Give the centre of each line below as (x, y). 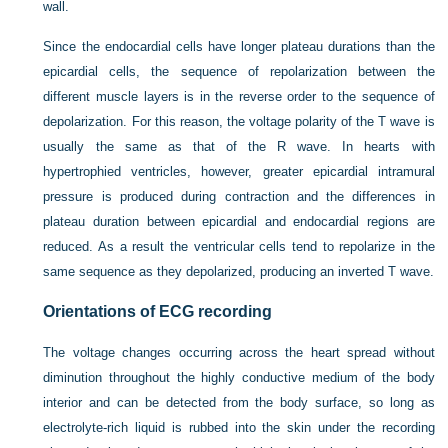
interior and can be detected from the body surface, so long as (239, 402)
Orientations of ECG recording (158, 311)
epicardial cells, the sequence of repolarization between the (239, 71)
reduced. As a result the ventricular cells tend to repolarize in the (239, 246)
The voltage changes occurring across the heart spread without (239, 352)
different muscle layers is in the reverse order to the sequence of (239, 96)
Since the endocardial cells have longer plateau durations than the (239, 46)
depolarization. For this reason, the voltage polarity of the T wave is (239, 121)
